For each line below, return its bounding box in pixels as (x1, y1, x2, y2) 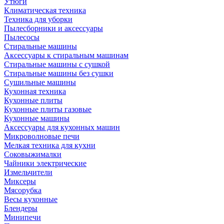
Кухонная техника (4, 87, 66, 95)
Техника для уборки (4, 15, 72, 23)
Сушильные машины (4, 78, 76, 86)
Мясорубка (4, 186, 41, 194)
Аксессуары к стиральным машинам (4, 51, 128, 59)
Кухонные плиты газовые (4, 105, 91, 113)
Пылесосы (4, 33, 39, 41)
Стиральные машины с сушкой (4, 60, 110, 68)
